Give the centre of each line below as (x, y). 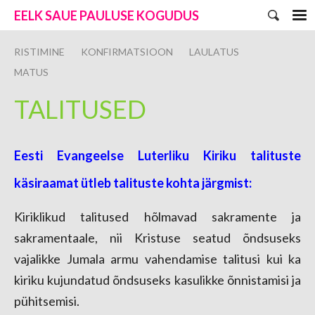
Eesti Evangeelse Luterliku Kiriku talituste (157, 155)
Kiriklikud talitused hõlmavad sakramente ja (157, 217)
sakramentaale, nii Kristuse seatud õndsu (145, 238)
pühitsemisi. (47, 301)
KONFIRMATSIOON (127, 52)
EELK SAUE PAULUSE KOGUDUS (107, 15)
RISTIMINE (39, 52)
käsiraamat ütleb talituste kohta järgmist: (133, 183)
